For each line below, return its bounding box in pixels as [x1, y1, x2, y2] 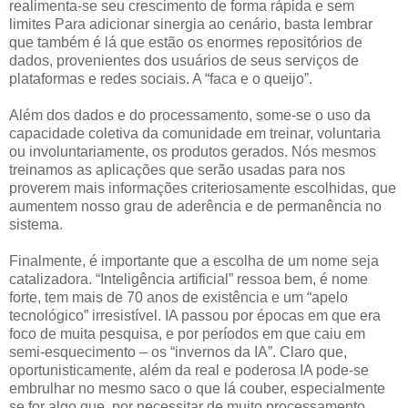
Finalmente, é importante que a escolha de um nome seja [9, 253, 379, 270]
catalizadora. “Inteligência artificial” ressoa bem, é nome [9, 271, 368, 288]
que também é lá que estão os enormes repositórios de [9, 35, 362, 51]
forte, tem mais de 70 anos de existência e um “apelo [9, 290, 348, 306]
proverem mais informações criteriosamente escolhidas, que [9, 180, 396, 197]
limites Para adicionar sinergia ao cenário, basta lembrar [9, 16, 372, 33]
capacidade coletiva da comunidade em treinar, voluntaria [9, 126, 381, 142]
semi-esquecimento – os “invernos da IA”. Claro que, [9, 344, 347, 361]
